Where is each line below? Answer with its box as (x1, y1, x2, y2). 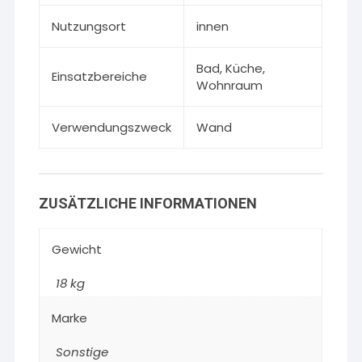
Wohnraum (196, 77, 263, 94)
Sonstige (56, 343, 109, 360)
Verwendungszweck (52, 119, 172, 136)
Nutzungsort (52, 18, 127, 35)
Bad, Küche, (196, 60, 266, 77)
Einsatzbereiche (52, 68, 148, 85)
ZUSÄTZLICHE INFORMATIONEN (39, 195, 258, 212)
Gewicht (52, 241, 103, 258)
